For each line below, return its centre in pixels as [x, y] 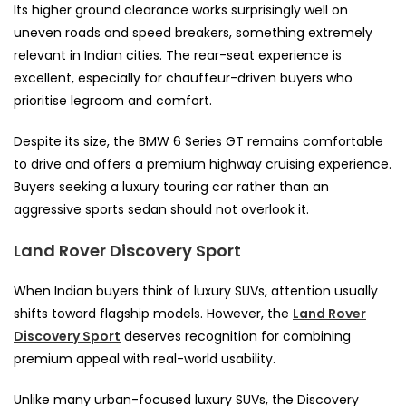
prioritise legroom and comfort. [113, 100]
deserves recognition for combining [236, 336]
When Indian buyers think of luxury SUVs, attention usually [196, 290]
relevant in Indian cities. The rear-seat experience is [178, 55]
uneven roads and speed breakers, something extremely [193, 32]
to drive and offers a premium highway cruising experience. [203, 164]
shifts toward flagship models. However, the [153, 313]
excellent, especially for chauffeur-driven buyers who [183, 77]
